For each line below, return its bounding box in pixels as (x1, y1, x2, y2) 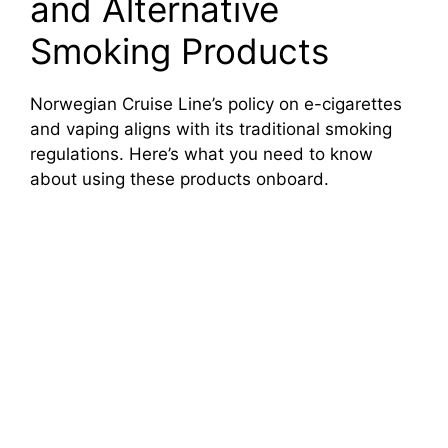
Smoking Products (30, 29, 329, 72)
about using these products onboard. (30, 168, 329, 189)
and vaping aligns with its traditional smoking (30, 118, 392, 139)
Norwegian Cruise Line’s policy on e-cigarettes (30, 93, 402, 114)
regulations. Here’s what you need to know (30, 143, 373, 164)
